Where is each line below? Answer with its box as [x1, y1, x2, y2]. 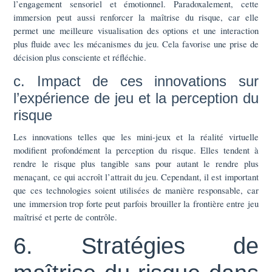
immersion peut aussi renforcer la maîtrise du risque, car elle [13, 10, 259, 23]
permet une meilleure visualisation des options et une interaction [13, 24, 259, 36]
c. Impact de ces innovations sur [13, 72, 259, 89]
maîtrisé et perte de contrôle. [13, 210, 118, 223]
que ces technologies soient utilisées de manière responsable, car [13, 183, 259, 196]
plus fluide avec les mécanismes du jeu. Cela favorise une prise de [13, 37, 259, 50]
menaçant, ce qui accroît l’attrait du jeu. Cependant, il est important [13, 170, 259, 183]
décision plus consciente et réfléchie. [13, 50, 147, 63]
